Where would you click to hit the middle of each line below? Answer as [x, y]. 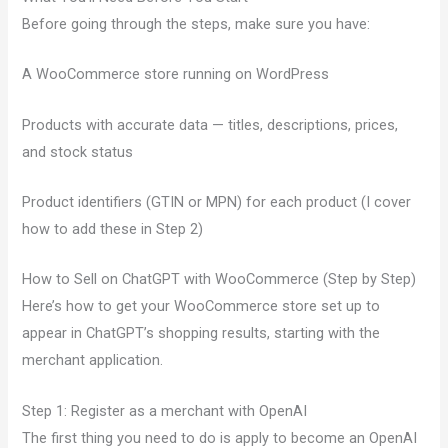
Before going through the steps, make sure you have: [196, 24]
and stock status [78, 151]
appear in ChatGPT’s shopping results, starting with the [201, 333]
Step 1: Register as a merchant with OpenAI [165, 410]
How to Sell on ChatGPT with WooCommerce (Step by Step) [219, 279]
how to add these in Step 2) [113, 229]
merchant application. [93, 360]
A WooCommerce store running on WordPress [176, 74]
